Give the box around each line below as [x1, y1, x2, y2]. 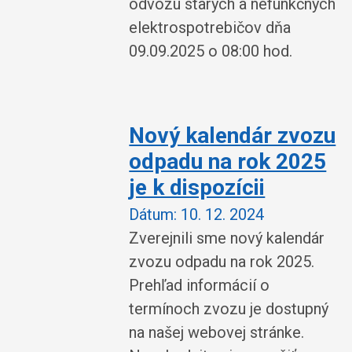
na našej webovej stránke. [129, 322, 305, 342]
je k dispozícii [129, 174, 266, 200]
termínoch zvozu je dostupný [129, 299, 329, 318]
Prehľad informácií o [129, 275, 270, 295]
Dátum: [129, 204, 178, 224]
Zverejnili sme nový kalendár [129, 228, 325, 247]
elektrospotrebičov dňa [129, 18, 291, 37]
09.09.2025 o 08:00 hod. [129, 42, 293, 60]
